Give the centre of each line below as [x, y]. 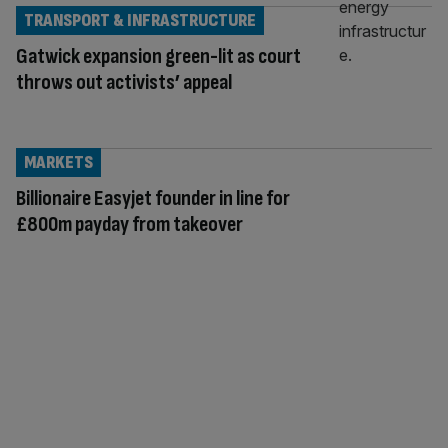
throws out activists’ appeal [124, 82]
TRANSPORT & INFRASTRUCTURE [140, 20]
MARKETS [58, 162]
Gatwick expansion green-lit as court [158, 56]
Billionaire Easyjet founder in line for [153, 198]
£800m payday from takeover [129, 224]
